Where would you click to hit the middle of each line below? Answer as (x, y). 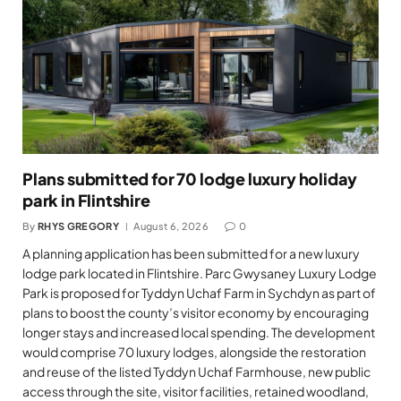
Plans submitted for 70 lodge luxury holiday (190, 179)
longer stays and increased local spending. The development (199, 333)
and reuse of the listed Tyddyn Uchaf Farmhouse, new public (196, 372)
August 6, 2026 (171, 226)
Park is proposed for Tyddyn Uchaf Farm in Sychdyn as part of (199, 293)
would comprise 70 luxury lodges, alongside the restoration (194, 352)
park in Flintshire (86, 200)
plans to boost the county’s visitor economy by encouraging (196, 313)
